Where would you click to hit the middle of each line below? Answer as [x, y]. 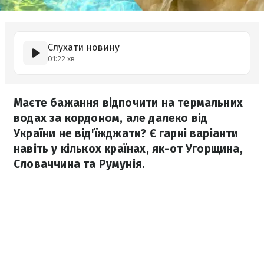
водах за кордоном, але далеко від [111, 118]
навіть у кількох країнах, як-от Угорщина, [128, 149]
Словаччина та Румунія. [80, 164]
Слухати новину [84, 47]
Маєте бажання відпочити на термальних [128, 103]
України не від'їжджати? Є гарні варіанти [126, 133]
